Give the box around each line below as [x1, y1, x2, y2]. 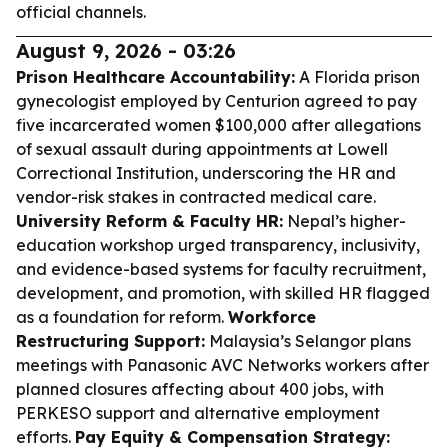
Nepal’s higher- [283, 211, 406, 231]
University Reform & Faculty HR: [16, 211, 283, 231]
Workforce [228, 307, 316, 327]
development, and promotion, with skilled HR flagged [16, 283, 430, 303]
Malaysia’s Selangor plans [205, 331, 411, 351]
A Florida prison [295, 67, 420, 87]
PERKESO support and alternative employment [16, 403, 380, 423]
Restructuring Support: [16, 331, 205, 351]
